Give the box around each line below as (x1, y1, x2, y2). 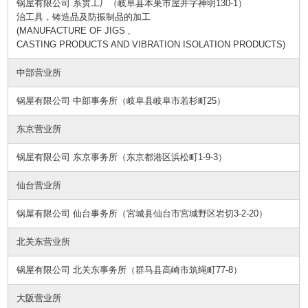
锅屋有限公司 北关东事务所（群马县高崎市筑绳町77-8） (16, 264, 243, 275)
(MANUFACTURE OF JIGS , (16, 25, 131, 36)
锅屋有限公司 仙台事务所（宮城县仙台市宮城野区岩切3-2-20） (16, 208, 268, 219)
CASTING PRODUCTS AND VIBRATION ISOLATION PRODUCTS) (16, 38, 286, 49)
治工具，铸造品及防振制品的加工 (16, 11, 151, 22)
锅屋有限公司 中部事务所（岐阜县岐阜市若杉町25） (16, 95, 226, 106)
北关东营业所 (16, 236, 71, 247)
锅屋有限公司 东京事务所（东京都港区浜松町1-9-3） (16, 151, 228, 162)
